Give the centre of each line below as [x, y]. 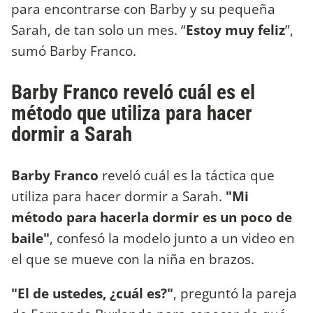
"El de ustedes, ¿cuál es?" [92, 293]
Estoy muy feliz [235, 30]
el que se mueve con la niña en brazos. [133, 259]
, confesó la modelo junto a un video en [172, 238]
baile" [30, 238]
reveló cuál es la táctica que [187, 175]
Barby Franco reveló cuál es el [133, 92]
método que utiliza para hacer [132, 113]
